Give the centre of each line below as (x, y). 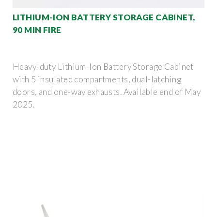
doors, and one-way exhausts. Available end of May (107, 92)
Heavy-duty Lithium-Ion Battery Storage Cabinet (103, 66)
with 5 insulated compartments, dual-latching (97, 79)
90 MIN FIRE (37, 30)
